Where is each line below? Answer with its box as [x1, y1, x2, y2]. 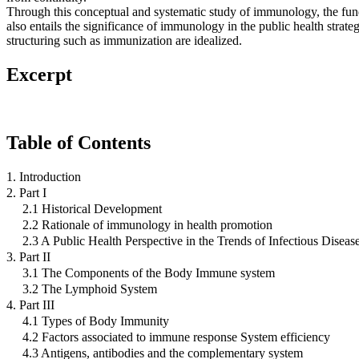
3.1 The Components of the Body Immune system [22, 265, 275, 280]
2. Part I [6, 185, 46, 200]
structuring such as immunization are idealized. [6, 33, 242, 47]
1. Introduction [6, 169, 81, 184]
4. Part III [6, 297, 54, 312]
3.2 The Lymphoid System [22, 281, 157, 296]
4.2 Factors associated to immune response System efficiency [22, 329, 330, 344]
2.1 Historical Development [22, 201, 162, 216]
